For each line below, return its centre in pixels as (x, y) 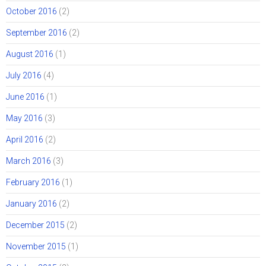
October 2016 (31, 12)
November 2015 (36, 247)
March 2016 (28, 161)
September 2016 (37, 33)
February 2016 (33, 183)
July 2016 (24, 76)
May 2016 (24, 118)
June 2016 (25, 97)
